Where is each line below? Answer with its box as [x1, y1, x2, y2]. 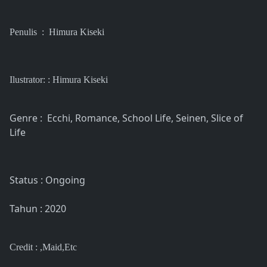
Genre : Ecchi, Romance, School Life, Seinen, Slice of [10, 111, 243, 125]
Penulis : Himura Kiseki [10, 26, 104, 37]
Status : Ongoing [10, 173, 88, 187]
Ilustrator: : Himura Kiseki [10, 74, 108, 85]
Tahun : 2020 [10, 201, 66, 215]
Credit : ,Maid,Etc [10, 241, 77, 252]
